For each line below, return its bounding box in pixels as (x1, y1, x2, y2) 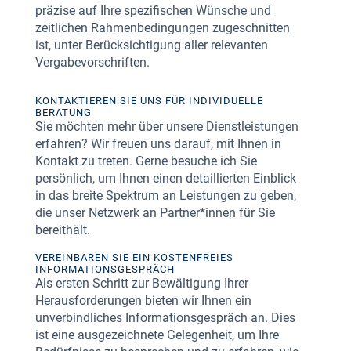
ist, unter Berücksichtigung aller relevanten (34, 38, 268, 52)
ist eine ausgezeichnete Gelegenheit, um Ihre (34, 327, 279, 342)
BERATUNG (34, 107, 92, 118)
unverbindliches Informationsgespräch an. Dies (34, 310, 295, 325)
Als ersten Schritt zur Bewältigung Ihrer (34, 276, 248, 291)
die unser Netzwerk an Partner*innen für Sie (34, 205, 275, 220)
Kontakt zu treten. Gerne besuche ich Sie (34, 154, 257, 168)
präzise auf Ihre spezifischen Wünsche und (34, 3, 271, 18)
